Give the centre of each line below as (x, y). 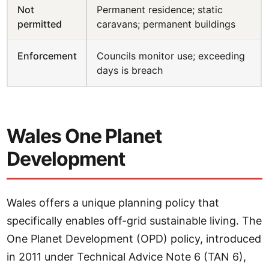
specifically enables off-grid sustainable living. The (134, 221)
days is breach (130, 70)
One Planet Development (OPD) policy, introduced (134, 239)
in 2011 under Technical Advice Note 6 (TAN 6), (127, 257)
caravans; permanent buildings (166, 24)
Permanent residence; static (160, 10)
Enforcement (47, 56)
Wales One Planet (84, 136)
